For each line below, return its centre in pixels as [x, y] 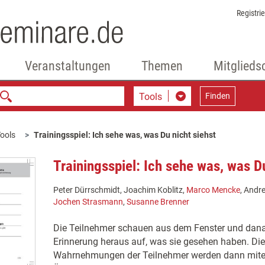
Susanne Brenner [158, 202]
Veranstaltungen [67, 66]
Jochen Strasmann [88, 202]
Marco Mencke [213, 190]
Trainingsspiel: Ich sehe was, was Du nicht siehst [125, 135]
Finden [217, 96]
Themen [162, 66]
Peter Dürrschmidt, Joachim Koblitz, [119, 190]
